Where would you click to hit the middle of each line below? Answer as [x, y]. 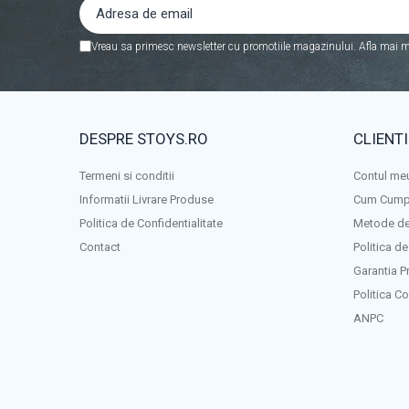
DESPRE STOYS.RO [144, 139]
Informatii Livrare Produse [147, 200]
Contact [100, 247]
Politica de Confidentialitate [151, 224]
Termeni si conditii [127, 176]
